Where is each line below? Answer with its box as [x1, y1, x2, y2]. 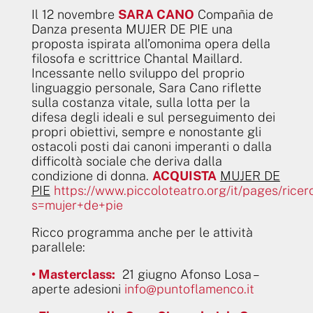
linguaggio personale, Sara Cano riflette [31, 80, 261, 95]
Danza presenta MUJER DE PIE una [31, 21, 233, 36]
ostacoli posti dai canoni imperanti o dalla [31, 138, 272, 154]
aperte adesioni [31, 281, 124, 296]
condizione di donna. [31, 168, 152, 183]
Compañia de [194, 6, 273, 22]
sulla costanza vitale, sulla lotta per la [31, 94, 250, 110]
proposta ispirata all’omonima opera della [31, 36, 270, 51]
